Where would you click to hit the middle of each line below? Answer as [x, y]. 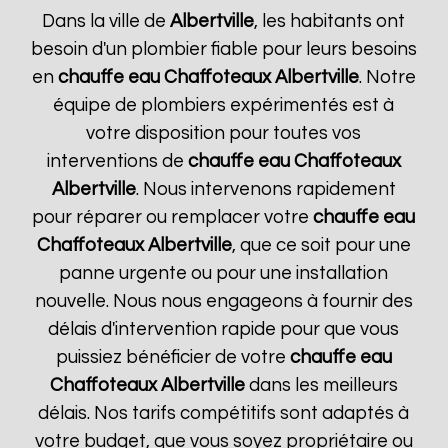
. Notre [387, 77]
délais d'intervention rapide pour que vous [224, 329]
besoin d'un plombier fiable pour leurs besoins [223, 49]
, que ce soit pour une [321, 245]
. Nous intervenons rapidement [265, 189]
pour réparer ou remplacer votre [173, 217]
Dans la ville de [106, 21]
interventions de [117, 161]
